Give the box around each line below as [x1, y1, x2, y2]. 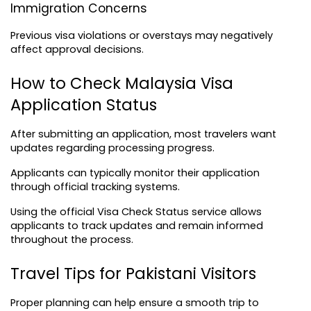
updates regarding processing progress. [10, 140, 215, 155]
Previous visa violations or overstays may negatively [10, 28, 273, 42]
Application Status [10, 93, 157, 116]
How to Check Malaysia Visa [10, 72, 233, 94]
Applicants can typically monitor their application [10, 165, 260, 180]
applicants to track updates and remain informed [10, 218, 263, 233]
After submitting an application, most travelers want [10, 126, 276, 141]
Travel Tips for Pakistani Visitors [10, 262, 256, 285]
